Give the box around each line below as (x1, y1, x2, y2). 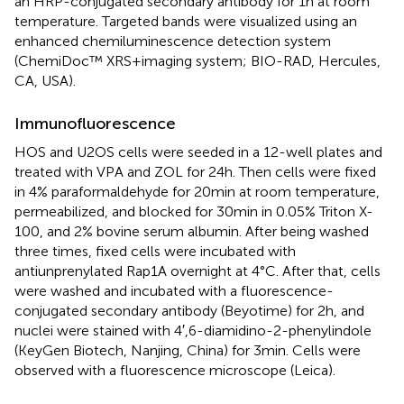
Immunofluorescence (14, 113, 176, 133)
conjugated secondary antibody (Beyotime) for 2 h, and (14, 301, 364, 319)
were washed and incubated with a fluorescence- (14, 281, 334, 299)
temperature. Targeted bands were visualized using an (14, 12, 357, 30)
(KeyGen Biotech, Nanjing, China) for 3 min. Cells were (14, 341, 361, 359)
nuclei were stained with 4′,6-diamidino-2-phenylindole (14, 321, 372, 339)
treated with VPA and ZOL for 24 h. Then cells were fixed (14, 162, 376, 180)
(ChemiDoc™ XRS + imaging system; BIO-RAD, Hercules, (14, 51, 381, 69)
